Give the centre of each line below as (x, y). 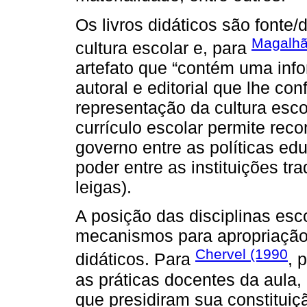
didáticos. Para (135, 259)
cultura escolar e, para (163, 48)
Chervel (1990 (242, 254)
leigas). (103, 187)
